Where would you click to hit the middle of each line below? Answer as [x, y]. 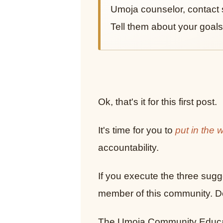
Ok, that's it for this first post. [158, 102]
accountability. [128, 148]
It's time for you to [137, 130]
